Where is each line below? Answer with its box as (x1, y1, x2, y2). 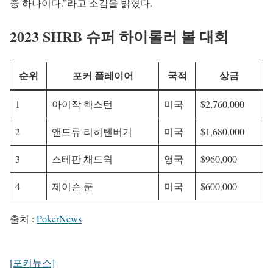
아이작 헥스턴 (52, 97, 113, 111)
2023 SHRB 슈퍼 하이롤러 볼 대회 (10, 26, 229, 48)
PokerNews (37, 212, 82, 225)
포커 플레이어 (72, 68, 133, 83)
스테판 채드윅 (52, 152, 113, 166)
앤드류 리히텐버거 (52, 125, 132, 138)
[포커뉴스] (10, 256, 55, 269)
